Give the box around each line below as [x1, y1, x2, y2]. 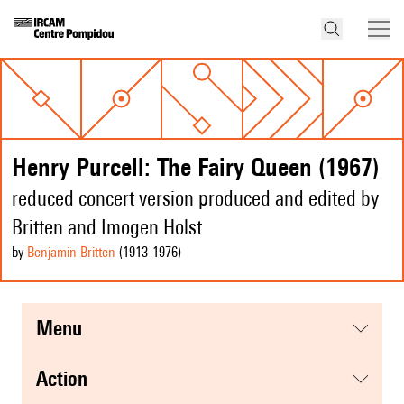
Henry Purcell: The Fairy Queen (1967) [12, 151, 380, 182]
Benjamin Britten [27, 243, 115, 262]
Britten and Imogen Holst [12, 215, 202, 240]
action [48, 366, 87, 391]
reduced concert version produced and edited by [12, 186, 379, 211]
